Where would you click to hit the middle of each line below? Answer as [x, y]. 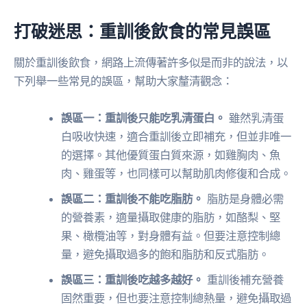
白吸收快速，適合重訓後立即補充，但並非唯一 [176, 136]
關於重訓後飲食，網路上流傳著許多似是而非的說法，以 [151, 63]
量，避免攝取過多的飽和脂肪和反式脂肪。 [165, 254]
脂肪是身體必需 [244, 198]
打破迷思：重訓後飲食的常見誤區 [142, 30]
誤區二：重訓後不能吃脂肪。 [133, 198]
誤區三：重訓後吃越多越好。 [133, 279]
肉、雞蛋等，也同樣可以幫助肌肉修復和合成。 [176, 173]
